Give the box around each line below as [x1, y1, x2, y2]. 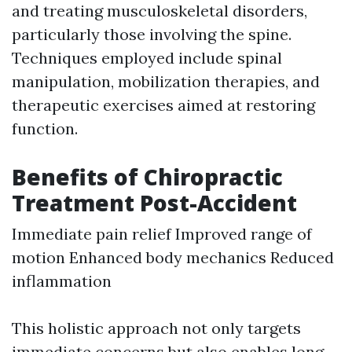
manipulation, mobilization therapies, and [12, 71, 320, 92]
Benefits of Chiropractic [12, 162, 283, 192]
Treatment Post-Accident [12, 188, 297, 218]
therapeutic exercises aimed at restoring [12, 95, 315, 115]
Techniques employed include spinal [12, 48, 282, 68]
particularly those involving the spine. [12, 24, 291, 45]
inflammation [12, 271, 112, 291]
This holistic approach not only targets [12, 318, 301, 339]
